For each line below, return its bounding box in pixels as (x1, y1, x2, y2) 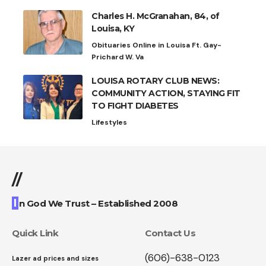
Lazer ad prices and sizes (12, 254, 99, 262)
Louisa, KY (91, 23, 134, 34)
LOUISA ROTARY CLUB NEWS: (91, 75, 219, 86)
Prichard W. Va (91, 52, 144, 62)
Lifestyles (91, 117, 127, 127)
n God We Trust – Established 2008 (18, 197, 178, 209)
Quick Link (12, 227, 58, 239)
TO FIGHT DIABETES (91, 100, 179, 111)
